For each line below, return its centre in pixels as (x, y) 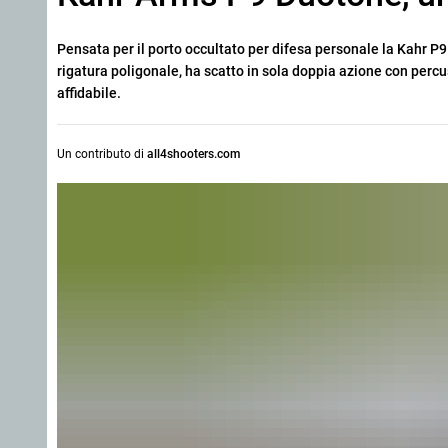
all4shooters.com (193, 154)
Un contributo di (102, 154)
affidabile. (89, 93)
